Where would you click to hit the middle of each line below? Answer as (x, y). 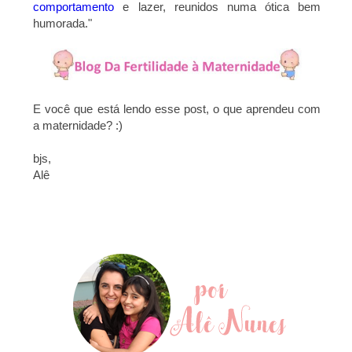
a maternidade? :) (78, 126)
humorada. (61, 24)
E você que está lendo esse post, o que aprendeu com (177, 109)
